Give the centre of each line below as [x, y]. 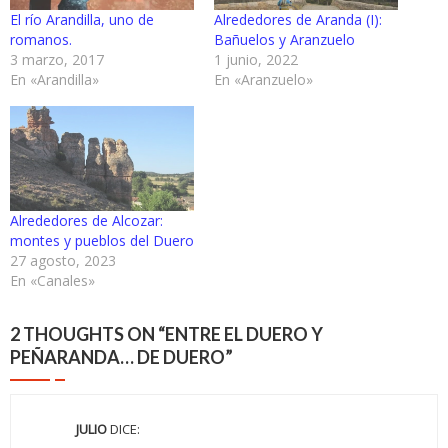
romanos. [41, 39]
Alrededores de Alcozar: [86, 220]
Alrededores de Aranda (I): [298, 19]
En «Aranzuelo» [263, 79]
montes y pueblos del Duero [102, 240]
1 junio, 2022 [256, 59]
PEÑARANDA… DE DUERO [117, 356]
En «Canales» [52, 280]
